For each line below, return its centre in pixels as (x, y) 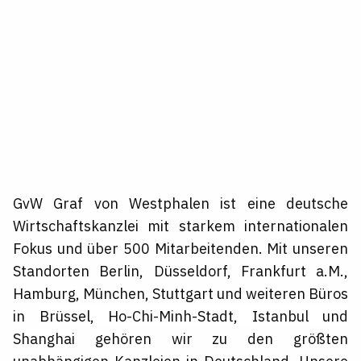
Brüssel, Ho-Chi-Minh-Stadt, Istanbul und (193, 317)
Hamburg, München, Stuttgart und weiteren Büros (180, 294)
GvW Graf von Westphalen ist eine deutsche (180, 204)
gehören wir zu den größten (212, 339)
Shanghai (44, 339)
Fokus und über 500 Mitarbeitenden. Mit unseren (180, 249)
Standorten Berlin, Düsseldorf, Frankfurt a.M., (180, 272)
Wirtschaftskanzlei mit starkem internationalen (180, 226)
